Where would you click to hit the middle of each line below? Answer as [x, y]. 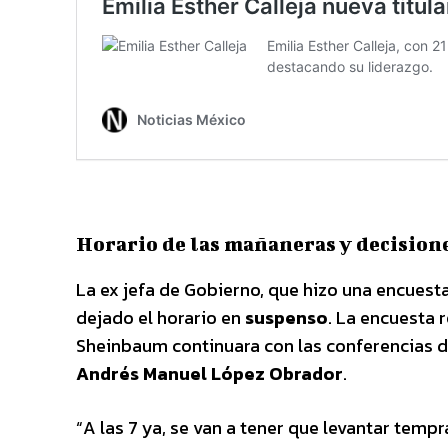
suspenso [286, 317]
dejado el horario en [160, 317]
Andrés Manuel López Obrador [209, 373]
